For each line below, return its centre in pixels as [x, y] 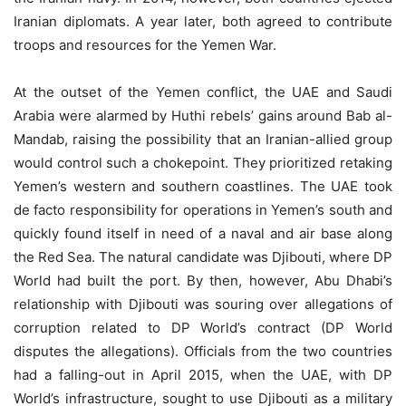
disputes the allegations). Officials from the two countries [203, 351]
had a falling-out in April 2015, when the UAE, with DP [203, 375]
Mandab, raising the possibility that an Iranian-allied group [203, 139]
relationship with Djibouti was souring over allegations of [203, 304]
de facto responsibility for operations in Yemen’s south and [203, 210]
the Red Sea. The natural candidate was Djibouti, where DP [203, 257]
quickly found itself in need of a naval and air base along [203, 233]
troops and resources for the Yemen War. [145, 45]
